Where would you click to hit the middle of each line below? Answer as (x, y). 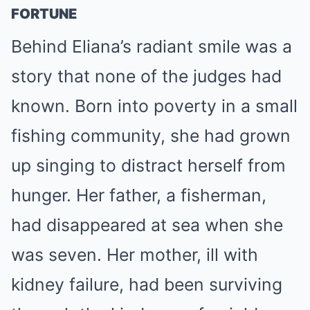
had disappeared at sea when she (147, 225)
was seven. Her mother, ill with (135, 254)
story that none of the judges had (146, 76)
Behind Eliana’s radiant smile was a (152, 46)
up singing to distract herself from (148, 165)
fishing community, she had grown (151, 135)
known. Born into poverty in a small (154, 106)
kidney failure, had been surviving (147, 284)
